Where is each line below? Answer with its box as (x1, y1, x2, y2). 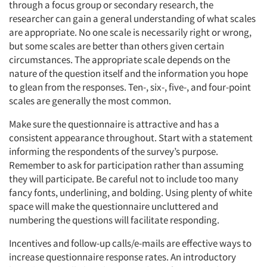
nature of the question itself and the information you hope (9, 67, 248, 80)
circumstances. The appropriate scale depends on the (9, 53, 230, 66)
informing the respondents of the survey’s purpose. (9, 145, 218, 158)
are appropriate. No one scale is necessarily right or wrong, (9, 26, 252, 39)
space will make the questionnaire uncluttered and (9, 200, 218, 213)
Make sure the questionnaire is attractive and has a (9, 117, 219, 131)
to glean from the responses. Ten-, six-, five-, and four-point (9, 80, 251, 94)
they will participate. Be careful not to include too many (9, 172, 238, 185)
